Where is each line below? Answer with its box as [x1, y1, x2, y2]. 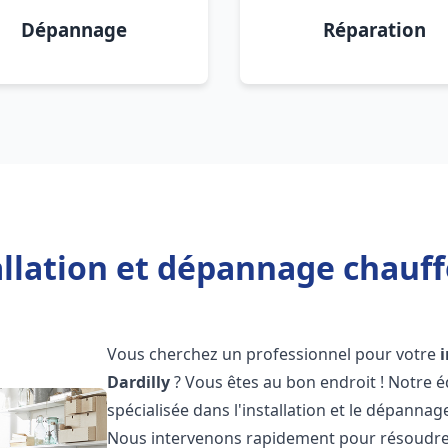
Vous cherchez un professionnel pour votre [107, 343, 441, 365]
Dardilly [107, 371, 171, 393]
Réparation [322, 17, 426, 42]
